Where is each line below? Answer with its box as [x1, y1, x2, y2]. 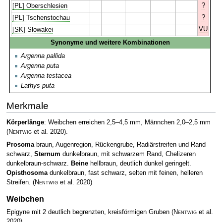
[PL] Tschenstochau [12, 14, 70, 21]
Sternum [34, 150, 60, 158]
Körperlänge [6, 119, 44, 126]
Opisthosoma [6, 169, 48, 176]
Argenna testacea [21, 72, 72, 80]
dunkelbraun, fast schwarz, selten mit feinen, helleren [47, 169, 203, 176]
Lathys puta [21, 82, 55, 90]
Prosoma [6, 141, 34, 148]
